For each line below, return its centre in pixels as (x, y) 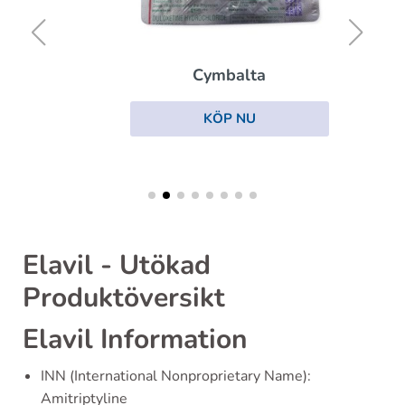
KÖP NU (202, 119)
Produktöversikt (124, 298)
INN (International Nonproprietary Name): (176, 376)
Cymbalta (202, 75)
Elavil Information (135, 339)
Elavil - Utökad (117, 265)
